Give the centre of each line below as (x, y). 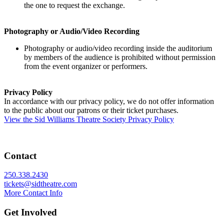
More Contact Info (33, 193)
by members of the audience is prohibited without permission (120, 57)
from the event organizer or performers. (86, 66)
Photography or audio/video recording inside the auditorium (118, 48)
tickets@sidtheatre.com (40, 184)
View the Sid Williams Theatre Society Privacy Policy (89, 119)
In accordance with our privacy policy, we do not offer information (109, 101)
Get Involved (30, 212)
